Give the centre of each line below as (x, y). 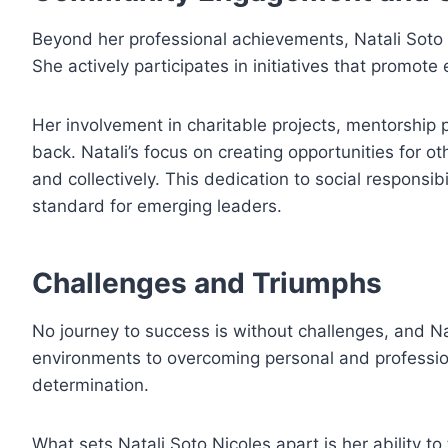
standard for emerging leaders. (157, 206)
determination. (90, 385)
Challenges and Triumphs (207, 283)
